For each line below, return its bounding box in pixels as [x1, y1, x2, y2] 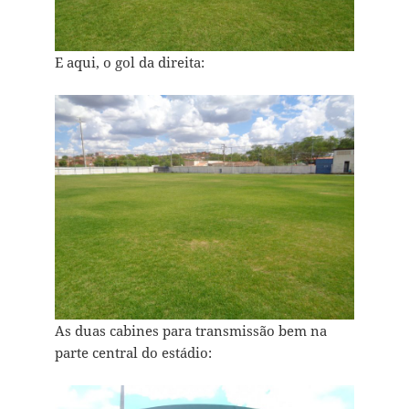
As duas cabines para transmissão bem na [54, 321, 327, 341]
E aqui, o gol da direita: [54, 53, 204, 72]
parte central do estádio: [54, 343, 212, 362]
